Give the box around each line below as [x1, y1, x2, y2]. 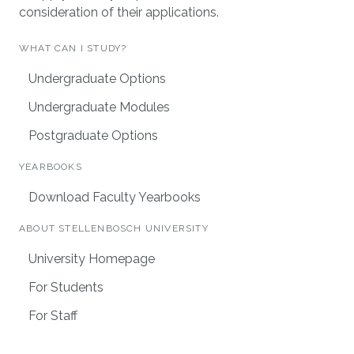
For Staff [28, 307, 77, 323]
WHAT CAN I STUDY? [19, 42, 127, 54]
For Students [28, 279, 104, 295]
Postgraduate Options [28, 127, 158, 143]
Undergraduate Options [28, 70, 166, 86]
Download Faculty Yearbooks [28, 189, 201, 205]
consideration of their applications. [19, 4, 219, 20]
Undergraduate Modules [28, 99, 170, 115]
